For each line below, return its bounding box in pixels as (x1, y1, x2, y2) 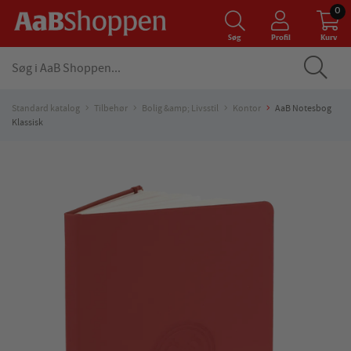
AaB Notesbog (275, 102, 331, 114)
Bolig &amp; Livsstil (142, 102, 219, 114)
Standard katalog (12, 102, 80, 114)
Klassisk (12, 116, 43, 128)
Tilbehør (94, 102, 128, 114)
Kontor (233, 102, 261, 114)
